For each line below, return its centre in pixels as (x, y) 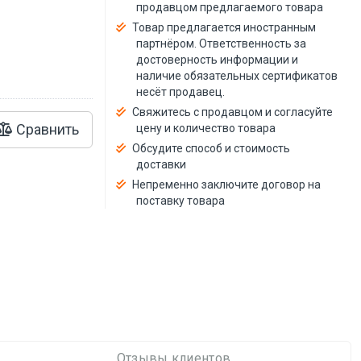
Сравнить (46, 129)
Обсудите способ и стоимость (212, 148)
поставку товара (181, 200)
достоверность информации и (218, 59)
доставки (162, 164)
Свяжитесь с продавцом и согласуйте (233, 112)
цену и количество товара (206, 128)
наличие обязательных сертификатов (237, 75)
